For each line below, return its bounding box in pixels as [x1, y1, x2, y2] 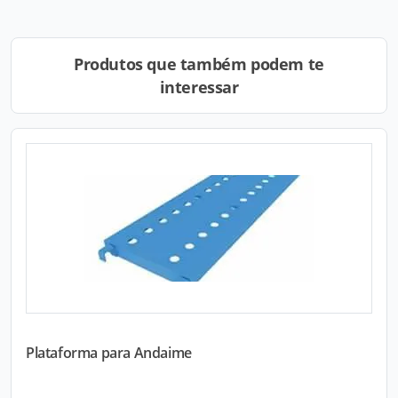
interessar [159, 76, 239, 98]
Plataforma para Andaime [26, 343, 192, 362]
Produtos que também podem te [74, 53, 324, 75]
